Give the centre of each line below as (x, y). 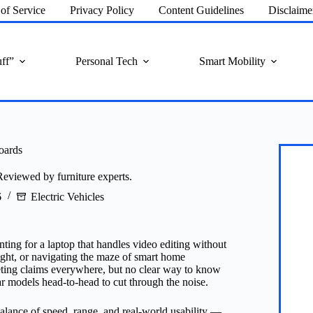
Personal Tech (107, 61)
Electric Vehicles (67, 197)
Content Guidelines (202, 10)
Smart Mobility (233, 61)
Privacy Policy (102, 10)
